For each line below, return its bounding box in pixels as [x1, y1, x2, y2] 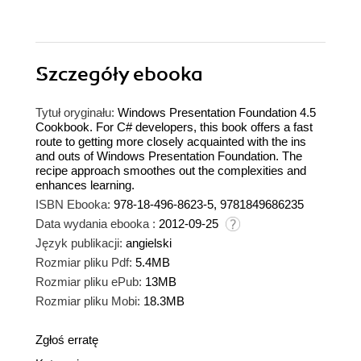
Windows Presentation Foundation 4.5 [118, 106, 316, 120]
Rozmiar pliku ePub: [35, 275, 142, 289]
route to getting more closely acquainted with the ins [35, 135, 306, 149]
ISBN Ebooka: [35, 197, 110, 212]
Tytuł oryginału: [35, 106, 114, 120]
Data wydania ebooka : [35, 217, 156, 231]
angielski [126, 236, 172, 251]
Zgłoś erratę [35, 333, 98, 347]
